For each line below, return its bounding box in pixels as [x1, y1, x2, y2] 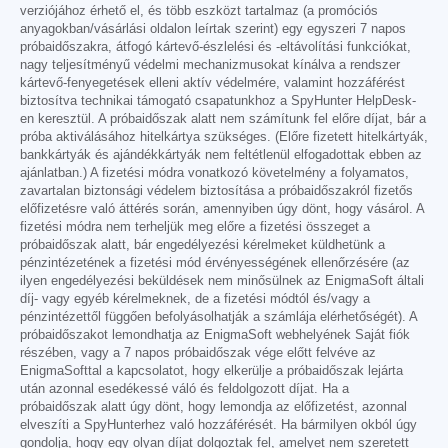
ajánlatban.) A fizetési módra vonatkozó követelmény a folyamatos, [20, 166, 409, 181]
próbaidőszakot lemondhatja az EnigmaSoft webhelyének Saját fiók [20, 328, 410, 343]
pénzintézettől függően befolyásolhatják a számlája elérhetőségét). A [20, 310, 417, 325]
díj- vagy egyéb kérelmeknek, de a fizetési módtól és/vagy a [20, 292, 370, 307]
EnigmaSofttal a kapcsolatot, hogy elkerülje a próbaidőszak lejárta [20, 364, 403, 379]
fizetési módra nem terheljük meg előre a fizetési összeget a [20, 220, 370, 235]
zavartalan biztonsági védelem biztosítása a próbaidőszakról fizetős [20, 184, 413, 199]
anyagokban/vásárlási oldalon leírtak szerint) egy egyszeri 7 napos [20, 22, 406, 37]
